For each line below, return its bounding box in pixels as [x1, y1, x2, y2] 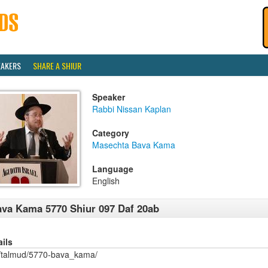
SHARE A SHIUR [33, 59, 81, 72]
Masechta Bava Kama [92, 139, 175, 151]
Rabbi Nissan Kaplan [92, 103, 171, 115]
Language [92, 163, 133, 175]
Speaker [92, 91, 125, 103]
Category [92, 127, 129, 139]
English [92, 175, 120, 187]
